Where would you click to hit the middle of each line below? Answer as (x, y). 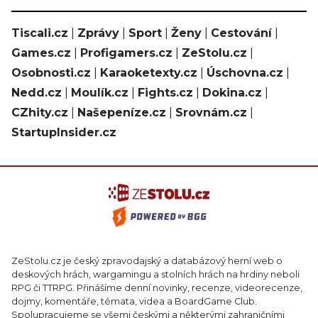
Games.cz (41, 53)
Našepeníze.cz (122, 113)
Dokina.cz (232, 93)
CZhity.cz (40, 113)
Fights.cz (165, 93)
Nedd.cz (37, 93)
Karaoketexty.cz (149, 73)
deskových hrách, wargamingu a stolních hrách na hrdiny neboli (155, 275)
